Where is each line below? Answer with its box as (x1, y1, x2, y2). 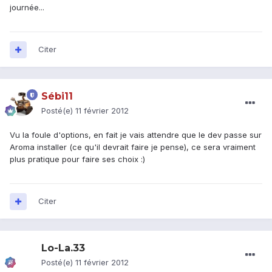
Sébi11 (41, 90, 73, 103)
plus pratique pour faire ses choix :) (10, 154, 145, 165)
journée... (10, 2, 44, 13)
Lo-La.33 (41, 242, 85, 254)
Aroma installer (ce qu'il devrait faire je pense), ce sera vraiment (10, 142, 256, 152)
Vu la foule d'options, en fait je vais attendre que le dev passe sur (10, 130, 262, 140)
